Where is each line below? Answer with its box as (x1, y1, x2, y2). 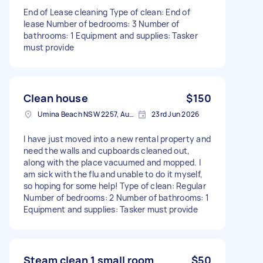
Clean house (23, 90, 88, 105)
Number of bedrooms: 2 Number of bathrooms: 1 (23, 191, 209, 203)
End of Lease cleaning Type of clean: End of (23, 6, 190, 18)
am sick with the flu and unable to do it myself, (23, 168, 203, 180)
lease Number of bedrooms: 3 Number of (23, 18, 180, 29)
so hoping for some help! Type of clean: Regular (23, 180, 206, 191)
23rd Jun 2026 (151, 109, 200, 119)
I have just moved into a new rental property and (23, 133, 211, 144)
